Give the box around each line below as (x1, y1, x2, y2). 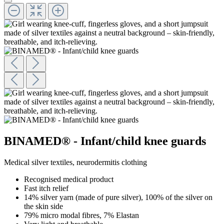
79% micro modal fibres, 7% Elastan (24, 210, 141, 219)
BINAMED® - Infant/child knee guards (4, 134, 206, 147)
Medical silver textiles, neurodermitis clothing (4, 157, 149, 166)
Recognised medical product (24, 174, 115, 183)
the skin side (24, 201, 65, 210)
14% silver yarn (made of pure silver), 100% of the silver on (24, 192, 212, 201)
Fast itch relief (24, 183, 70, 192)
